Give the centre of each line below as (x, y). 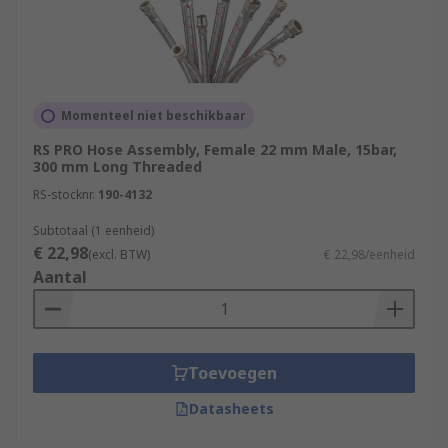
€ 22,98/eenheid (369, 254)
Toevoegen (232, 373)
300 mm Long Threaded (117, 166)
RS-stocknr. (64, 194)
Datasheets (231, 408)
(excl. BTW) (119, 254)
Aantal (60, 277)
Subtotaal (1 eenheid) (93, 230)
